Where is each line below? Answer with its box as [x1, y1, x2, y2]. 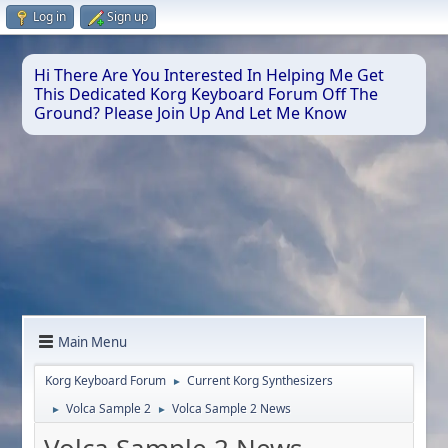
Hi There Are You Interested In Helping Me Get [34, 64, 385, 86]
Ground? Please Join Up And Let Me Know [34, 102, 348, 124]
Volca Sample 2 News [172, 400, 292, 418]
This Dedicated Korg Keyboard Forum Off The [34, 83, 379, 105]
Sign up [107, 8, 148, 25]
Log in [33, 8, 66, 25]
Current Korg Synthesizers [187, 372, 334, 390]
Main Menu [58, 332, 128, 351]
